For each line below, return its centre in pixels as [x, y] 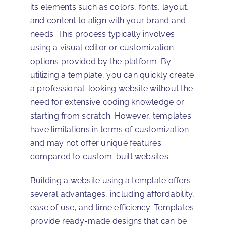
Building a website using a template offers [111, 181]
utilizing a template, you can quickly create [112, 75]
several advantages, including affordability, [112, 194]
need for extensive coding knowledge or [107, 102]
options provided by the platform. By [101, 62]
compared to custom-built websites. [100, 157]
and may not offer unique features [96, 143]
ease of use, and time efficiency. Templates [112, 208]
